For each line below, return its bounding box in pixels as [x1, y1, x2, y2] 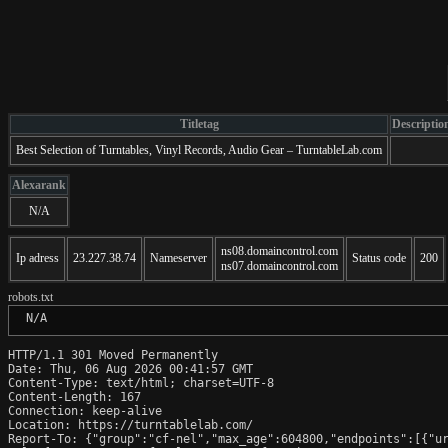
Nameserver [150, 250, 207, 265]
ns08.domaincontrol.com [221, 243, 338, 258]
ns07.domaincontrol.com [221, 258, 338, 273]
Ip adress [16, 250, 59, 265]
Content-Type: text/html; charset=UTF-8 [8, 375, 274, 390]
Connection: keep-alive [8, 403, 162, 418]
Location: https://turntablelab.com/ [8, 417, 253, 432]
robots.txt [8, 289, 53, 304]
